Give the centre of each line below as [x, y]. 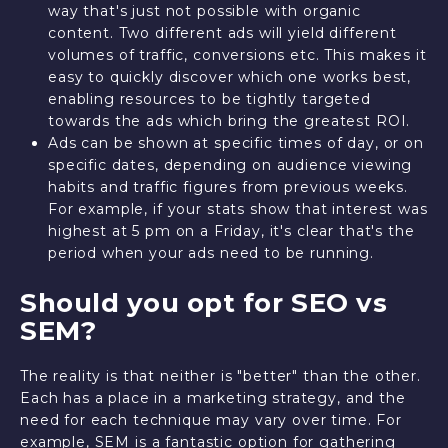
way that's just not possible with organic [204, 11]
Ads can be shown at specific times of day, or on [235, 143]
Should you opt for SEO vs [204, 303]
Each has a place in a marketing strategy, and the [213, 398]
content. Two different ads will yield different [222, 33]
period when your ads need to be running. [210, 253]
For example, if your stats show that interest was [237, 209]
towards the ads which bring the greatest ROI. [229, 121]
